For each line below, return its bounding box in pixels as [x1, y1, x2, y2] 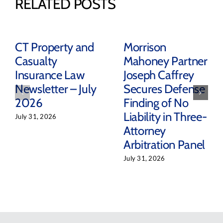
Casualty [14, 54, 58, 69]
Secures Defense [123, 82, 205, 97]
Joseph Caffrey [123, 68, 194, 83]
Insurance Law [14, 68, 85, 83]
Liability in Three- [123, 110, 207, 124]
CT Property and [14, 40, 94, 55]
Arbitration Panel [123, 137, 205, 152]
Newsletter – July [14, 82, 97, 97]
